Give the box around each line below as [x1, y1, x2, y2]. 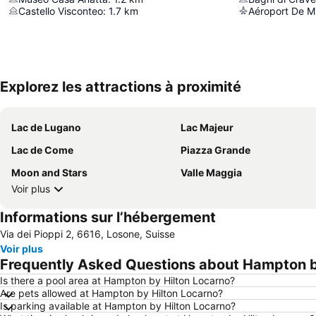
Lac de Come [11, 143, 73, 156]
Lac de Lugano [11, 121, 81, 133]
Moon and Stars [11, 166, 87, 178]
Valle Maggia [181, 166, 242, 178]
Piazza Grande [181, 143, 250, 156]
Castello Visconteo [18, 4, 103, 17]
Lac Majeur [181, 121, 233, 133]
